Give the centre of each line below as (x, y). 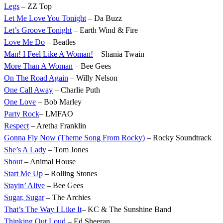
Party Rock (22, 114)
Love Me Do (24, 42)
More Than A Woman (38, 66)
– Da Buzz (104, 18)
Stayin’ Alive (24, 186)
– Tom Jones (67, 150)
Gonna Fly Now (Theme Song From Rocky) (74, 138)
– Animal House (49, 162)
